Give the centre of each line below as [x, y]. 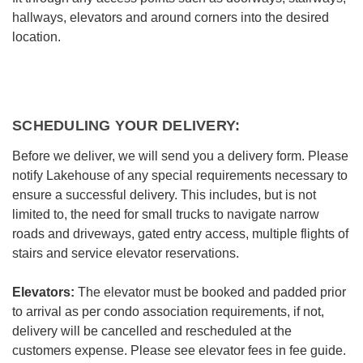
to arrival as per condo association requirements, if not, [168, 312]
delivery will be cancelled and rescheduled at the [152, 331]
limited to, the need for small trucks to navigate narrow [166, 214]
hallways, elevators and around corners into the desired [171, 17]
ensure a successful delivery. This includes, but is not [164, 195]
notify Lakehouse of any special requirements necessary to [180, 175]
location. [38, 37]
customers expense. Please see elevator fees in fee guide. [179, 350]
